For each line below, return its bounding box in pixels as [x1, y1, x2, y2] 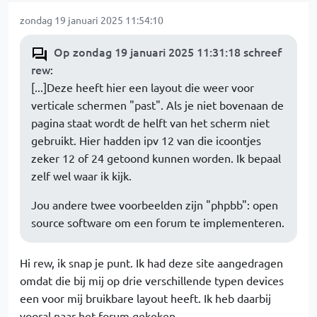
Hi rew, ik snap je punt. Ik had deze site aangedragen [20, 255, 283, 270]
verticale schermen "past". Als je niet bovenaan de [31, 98, 284, 113]
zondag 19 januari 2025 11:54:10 [20, 13, 163, 27]
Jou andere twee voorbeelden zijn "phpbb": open [31, 197, 278, 212]
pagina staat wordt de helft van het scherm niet [31, 115, 270, 130]
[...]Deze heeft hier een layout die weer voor [31, 80, 254, 95]
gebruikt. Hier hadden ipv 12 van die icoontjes [31, 133, 261, 148]
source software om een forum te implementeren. [31, 215, 284, 230]
